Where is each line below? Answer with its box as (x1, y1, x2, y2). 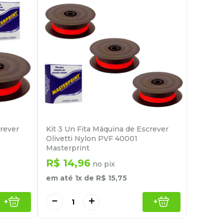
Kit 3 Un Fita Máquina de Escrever (46, 124, 168, 134)
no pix (90, 159, 115, 169)
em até (46, 173, 75, 183)
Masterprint (46, 143, 89, 153)
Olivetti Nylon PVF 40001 (46, 134, 137, 143)
